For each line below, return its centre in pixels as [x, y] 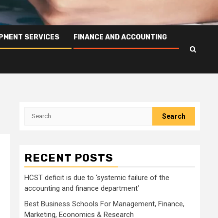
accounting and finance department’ [82, 188]
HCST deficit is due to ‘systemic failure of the [97, 177]
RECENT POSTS [69, 158]
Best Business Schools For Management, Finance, [104, 204]
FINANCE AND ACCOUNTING [120, 37]
